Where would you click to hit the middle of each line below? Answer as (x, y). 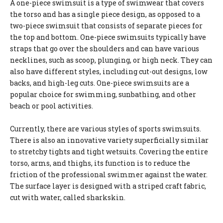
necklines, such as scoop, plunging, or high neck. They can (111, 60)
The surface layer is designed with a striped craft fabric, (108, 186)
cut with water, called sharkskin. (68, 197)
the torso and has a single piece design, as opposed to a (105, 14)
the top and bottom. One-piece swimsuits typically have (108, 37)
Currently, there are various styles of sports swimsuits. (106, 129)
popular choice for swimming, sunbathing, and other (103, 94)
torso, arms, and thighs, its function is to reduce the (100, 163)
